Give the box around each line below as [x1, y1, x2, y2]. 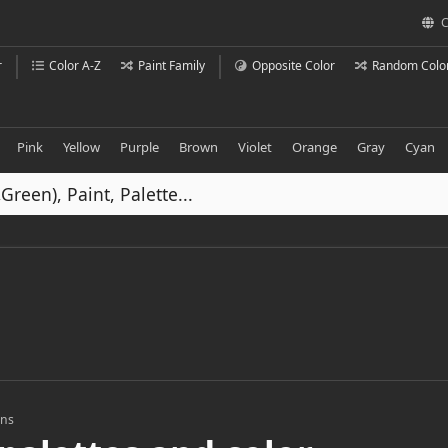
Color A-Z [49, 57, 101, 74]
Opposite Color [252, 57, 335, 74]
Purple [119, 137, 159, 156]
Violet [237, 137, 272, 156]
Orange [291, 137, 337, 156]
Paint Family [138, 57, 205, 74]
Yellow [62, 137, 100, 156]
